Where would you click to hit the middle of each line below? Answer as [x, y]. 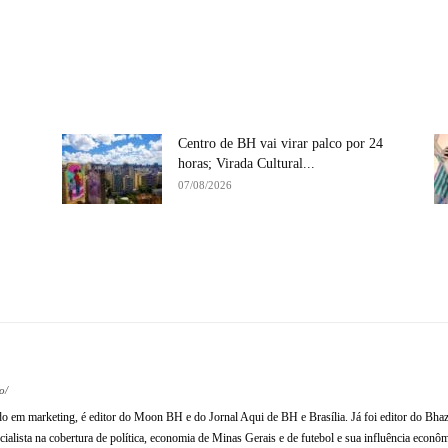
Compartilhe [116, 273]
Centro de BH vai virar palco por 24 [280, 144]
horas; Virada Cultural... [246, 164]
